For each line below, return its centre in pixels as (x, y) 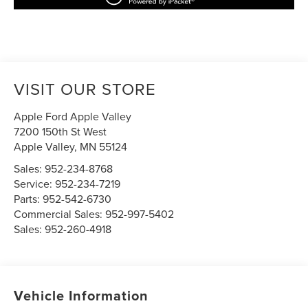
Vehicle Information (81, 295)
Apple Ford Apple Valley (73, 117)
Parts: (29, 199)
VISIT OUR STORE (85, 89)
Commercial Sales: (60, 214)
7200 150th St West (60, 132)
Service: (35, 184)
